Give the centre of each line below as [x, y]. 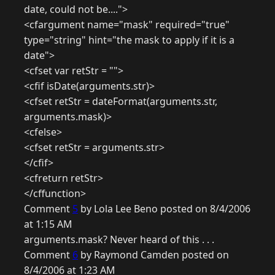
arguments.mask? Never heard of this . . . [119, 240]
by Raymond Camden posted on [153, 255]
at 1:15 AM [48, 224]
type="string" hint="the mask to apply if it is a [129, 40]
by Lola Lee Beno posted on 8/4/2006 [164, 209]
